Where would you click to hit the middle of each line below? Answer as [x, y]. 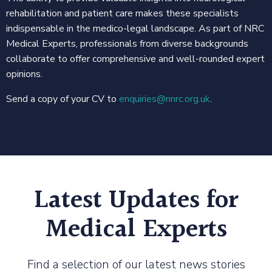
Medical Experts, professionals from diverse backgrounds [127, 43]
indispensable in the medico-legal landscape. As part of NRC [135, 28]
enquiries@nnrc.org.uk [165, 99]
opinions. [24, 74]
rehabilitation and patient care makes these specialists [122, 13]
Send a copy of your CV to [63, 99]
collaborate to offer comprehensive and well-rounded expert [135, 59]
